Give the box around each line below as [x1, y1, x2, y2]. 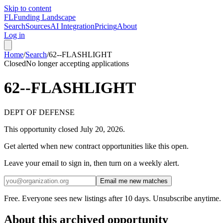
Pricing [95, 22, 117, 30]
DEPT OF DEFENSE [4, 108, 75, 116]
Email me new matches [100, 177, 168, 185]
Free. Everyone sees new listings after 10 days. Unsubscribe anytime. [4, 194, 221, 203]
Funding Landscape [13, 13, 76, 21]
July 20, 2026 [78, 124, 123, 133]
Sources [25, 22, 50, 30]
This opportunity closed [4, 124, 78, 133]
